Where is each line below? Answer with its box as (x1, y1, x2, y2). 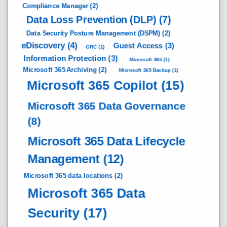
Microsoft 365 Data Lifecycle (27, 134, 185, 148)
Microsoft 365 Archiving (23, 65, 97, 73)
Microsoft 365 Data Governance (27, 99, 185, 112)
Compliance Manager (22, 2, 88, 10)
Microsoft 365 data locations (23, 171, 113, 179)
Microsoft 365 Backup (119, 67, 171, 73)
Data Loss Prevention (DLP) (26, 14, 157, 25)
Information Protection (23, 54, 106, 63)
